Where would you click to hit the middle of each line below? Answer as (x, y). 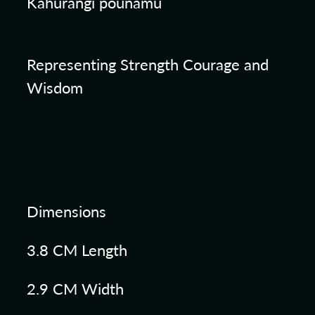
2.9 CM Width (77, 289)
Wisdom (57, 88)
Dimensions (66, 211)
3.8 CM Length (77, 250)
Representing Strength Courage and (148, 64)
